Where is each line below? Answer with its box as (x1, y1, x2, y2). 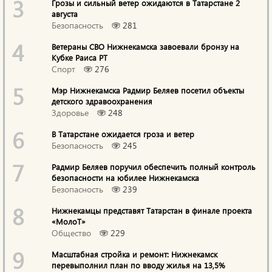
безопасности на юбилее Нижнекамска (52, 172, 200, 183)
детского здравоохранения (52, 96, 153, 106)
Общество (52, 227, 92, 239)
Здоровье (52, 107, 89, 118)
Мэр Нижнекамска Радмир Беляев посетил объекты (52, 85, 245, 95)
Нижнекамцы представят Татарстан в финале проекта (52, 205, 253, 216)
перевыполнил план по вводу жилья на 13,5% (52, 260, 226, 270)
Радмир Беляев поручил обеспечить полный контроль (52, 161, 256, 172)
